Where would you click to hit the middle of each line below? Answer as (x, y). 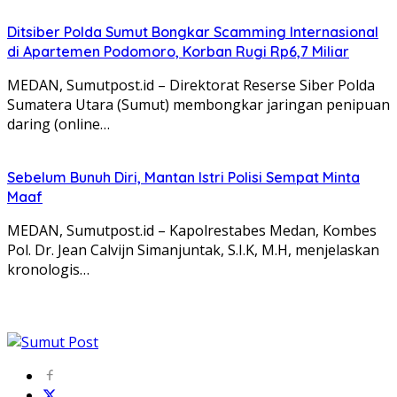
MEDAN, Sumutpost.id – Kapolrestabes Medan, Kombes (192, 231)
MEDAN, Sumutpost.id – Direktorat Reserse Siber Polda (191, 86)
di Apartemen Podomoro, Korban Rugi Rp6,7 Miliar (178, 52)
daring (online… (58, 125)
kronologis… (48, 270)
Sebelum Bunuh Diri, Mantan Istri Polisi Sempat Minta (183, 178)
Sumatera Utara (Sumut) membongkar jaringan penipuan (198, 105)
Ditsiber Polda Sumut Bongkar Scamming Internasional (193, 32)
